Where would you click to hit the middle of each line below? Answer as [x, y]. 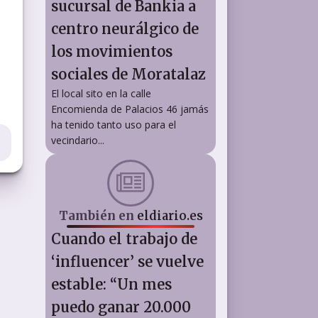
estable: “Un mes [111, 284]
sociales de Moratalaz [128, 74]
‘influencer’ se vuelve [127, 261]
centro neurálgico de [125, 28]
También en [98, 215]
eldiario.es [170, 215]
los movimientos [112, 51]
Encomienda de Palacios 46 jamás [130, 109]
